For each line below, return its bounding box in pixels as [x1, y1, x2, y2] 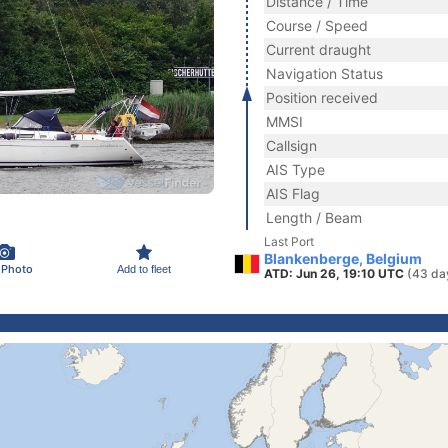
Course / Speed [266, 17, 368, 34]
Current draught [266, 41, 371, 58]
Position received [266, 89, 378, 106]
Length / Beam [266, 209, 362, 226]
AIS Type [266, 161, 325, 178]
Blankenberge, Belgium [264, 250, 422, 267]
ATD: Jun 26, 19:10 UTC [264, 266, 407, 281]
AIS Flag [266, 185, 320, 202]
